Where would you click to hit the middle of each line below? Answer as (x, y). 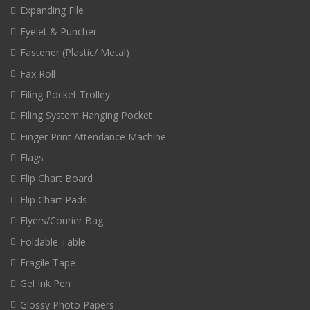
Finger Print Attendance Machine (93, 136)
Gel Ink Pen (45, 284)
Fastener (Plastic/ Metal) (75, 53)
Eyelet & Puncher (58, 31)
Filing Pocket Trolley (65, 94)
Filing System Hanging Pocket (86, 116)
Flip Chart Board (56, 179)
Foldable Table (53, 241)
